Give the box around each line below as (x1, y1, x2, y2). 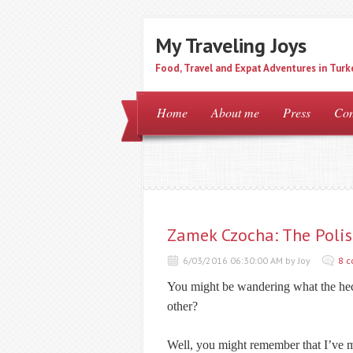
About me (211, 104, 259, 121)
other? (167, 299, 198, 313)
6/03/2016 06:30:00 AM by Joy (183, 255, 310, 266)
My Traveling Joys (155, 32, 307, 58)
